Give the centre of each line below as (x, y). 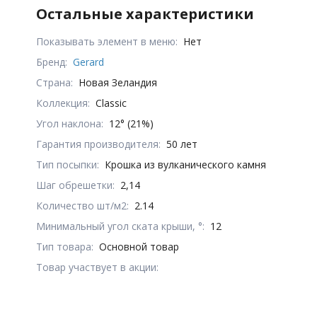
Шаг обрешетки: (76, 185)
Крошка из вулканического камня (186, 164)
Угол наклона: (70, 123)
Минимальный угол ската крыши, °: (121, 226)
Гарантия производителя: (99, 144)
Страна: (55, 82)
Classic (111, 103)
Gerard (89, 62)
